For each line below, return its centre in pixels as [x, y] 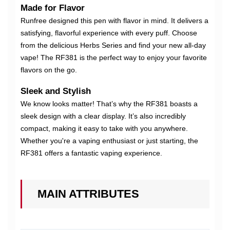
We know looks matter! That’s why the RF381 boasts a [109, 104]
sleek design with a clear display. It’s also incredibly [103, 116]
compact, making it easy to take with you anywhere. [104, 128]
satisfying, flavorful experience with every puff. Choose [109, 33]
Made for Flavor [53, 8]
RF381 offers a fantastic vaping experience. [91, 153]
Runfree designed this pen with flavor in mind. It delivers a [114, 21]
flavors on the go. [49, 70]
